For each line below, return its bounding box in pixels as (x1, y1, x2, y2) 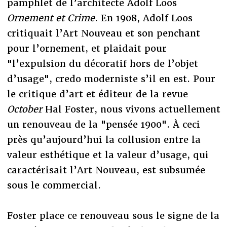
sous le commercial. (7, 179, 101, 191)
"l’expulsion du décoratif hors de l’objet (7, 57, 198, 69)
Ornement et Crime (7, 12, 95, 24)
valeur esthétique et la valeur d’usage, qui (7, 148, 209, 161)
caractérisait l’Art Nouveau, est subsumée (7, 164, 205, 176)
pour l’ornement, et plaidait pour (7, 42, 167, 54)
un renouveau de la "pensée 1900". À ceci (7, 118, 200, 130)
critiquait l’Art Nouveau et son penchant (7, 27, 200, 39)
